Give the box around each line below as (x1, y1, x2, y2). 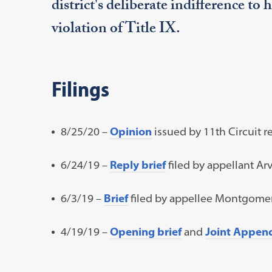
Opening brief (109, 224, 182, 239)
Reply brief (109, 157, 166, 172)
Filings (51, 74, 109, 102)
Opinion (109, 124, 152, 138)
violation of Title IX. (51, 16, 180, 43)
